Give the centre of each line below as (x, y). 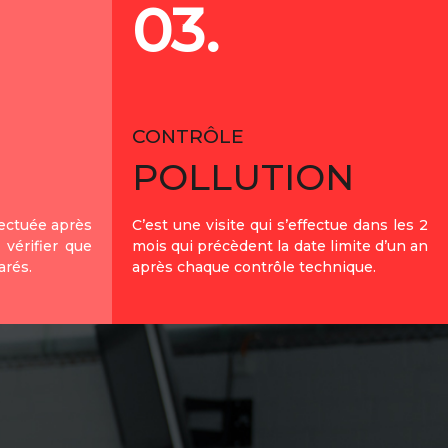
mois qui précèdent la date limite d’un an (280, 246)
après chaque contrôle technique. (254, 267)
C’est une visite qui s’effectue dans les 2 (280, 225)
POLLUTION (243, 177)
